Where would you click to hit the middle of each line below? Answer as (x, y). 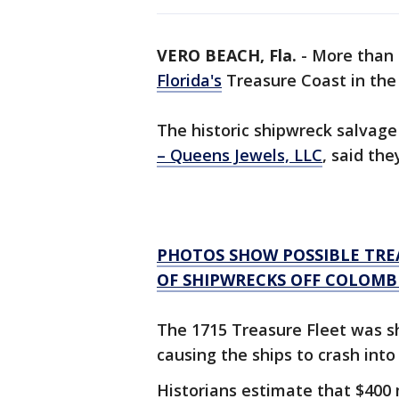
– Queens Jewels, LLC (240, 155)
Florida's (189, 81)
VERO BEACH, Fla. (227, 56)
